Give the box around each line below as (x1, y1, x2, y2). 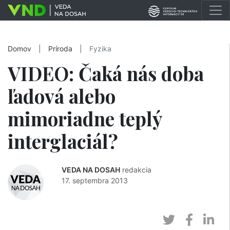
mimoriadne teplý (8, 106, 162, 131)
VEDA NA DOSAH (62, 165, 120, 174)
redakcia (122, 165, 151, 174)
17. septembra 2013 (62, 176, 128, 185)
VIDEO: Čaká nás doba (8, 61, 204, 86)
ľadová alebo (8, 83, 116, 108)
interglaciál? (8, 128, 118, 154)
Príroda (48, 45, 72, 53)
